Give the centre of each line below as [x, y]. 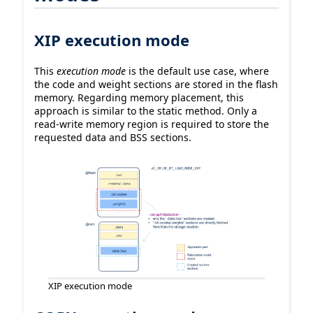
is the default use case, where [197, 71]
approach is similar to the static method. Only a [146, 111]
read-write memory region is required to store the [152, 124]
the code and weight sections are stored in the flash [156, 85]
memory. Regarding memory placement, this [139, 98]
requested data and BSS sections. [113, 138]
